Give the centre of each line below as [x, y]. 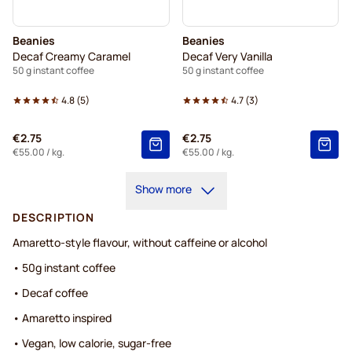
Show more [163, 189]
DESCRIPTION [54, 218]
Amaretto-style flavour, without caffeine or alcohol [140, 243]
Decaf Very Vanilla [227, 57]
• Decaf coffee [50, 293]
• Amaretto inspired [62, 318]
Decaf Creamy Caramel [71, 57]
